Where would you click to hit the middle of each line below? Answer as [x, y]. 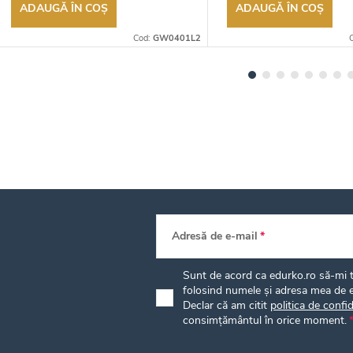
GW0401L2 [177, 38]
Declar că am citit [227, 305]
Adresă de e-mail [215, 236]
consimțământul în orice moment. [265, 320]
